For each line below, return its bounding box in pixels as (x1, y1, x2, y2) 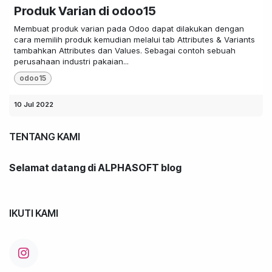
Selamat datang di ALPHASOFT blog (9, 161, 182, 174)
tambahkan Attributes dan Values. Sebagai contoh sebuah (14, 45, 236, 55)
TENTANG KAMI (9, 130, 80, 143)
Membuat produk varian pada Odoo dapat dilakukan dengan (14, 23, 244, 33)
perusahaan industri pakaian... (14, 56, 129, 66)
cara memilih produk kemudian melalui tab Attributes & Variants (14, 34, 255, 44)
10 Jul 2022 (14, 100, 53, 109)
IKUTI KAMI (9, 206, 58, 219)
